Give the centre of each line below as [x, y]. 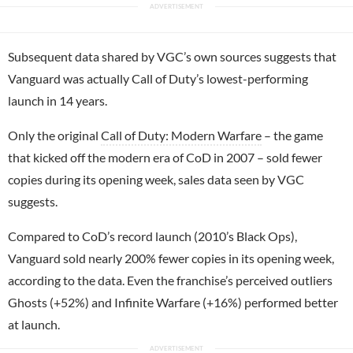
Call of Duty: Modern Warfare [181, 135]
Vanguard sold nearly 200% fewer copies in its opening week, [171, 258]
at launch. [34, 324]
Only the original [54, 135]
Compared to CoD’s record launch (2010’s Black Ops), [152, 236]
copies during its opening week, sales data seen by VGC [156, 179]
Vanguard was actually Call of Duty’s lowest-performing [158, 78]
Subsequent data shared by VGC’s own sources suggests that [172, 56]
